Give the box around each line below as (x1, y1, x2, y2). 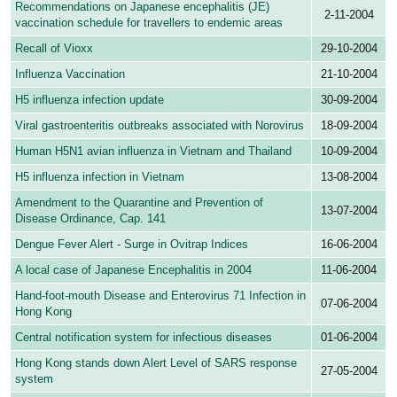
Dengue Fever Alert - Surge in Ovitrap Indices (15, 237, 249, 252)
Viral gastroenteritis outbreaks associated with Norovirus (15, 119, 305, 133)
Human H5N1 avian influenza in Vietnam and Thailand (15, 144, 292, 159)
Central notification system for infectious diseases (15, 331, 273, 345)
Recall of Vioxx (15, 42, 94, 56)
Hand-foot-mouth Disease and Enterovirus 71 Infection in (15, 289, 307, 303)
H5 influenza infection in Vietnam (15, 170, 185, 184)
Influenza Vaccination (15, 67, 126, 82)
